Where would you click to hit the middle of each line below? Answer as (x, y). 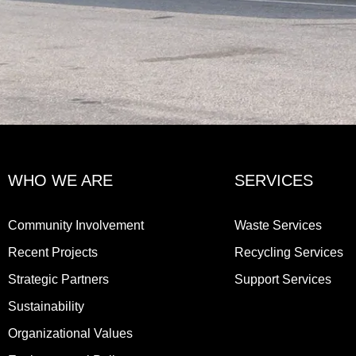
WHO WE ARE (60, 180)
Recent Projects (53, 252)
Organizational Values (70, 333)
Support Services (283, 279)
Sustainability (46, 306)
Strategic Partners (58, 279)
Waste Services (278, 225)
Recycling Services (289, 252)
